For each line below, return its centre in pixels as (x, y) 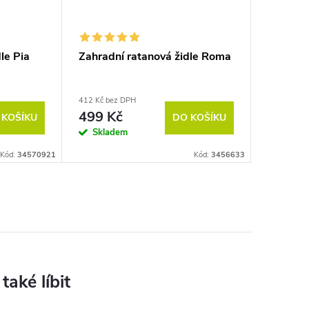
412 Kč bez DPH (107, 101)
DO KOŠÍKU (199, 117)
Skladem (110, 133)
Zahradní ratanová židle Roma (155, 57)
